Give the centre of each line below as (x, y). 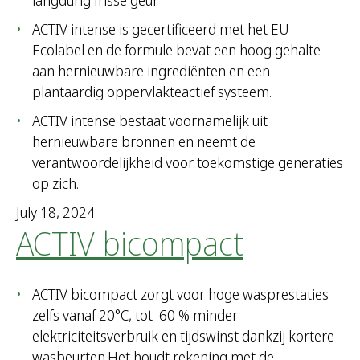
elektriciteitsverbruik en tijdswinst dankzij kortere (183, 336)
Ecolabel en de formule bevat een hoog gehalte (176, 50)
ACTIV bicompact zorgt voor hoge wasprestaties (180, 295)
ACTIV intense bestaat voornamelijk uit (150, 121)
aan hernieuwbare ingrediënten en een (151, 71)
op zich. (55, 184)
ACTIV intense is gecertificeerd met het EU (161, 29)
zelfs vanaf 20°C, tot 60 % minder (135, 315)
